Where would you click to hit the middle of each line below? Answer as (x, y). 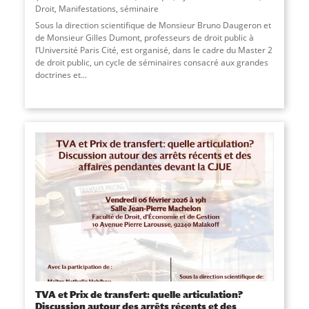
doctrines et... (61, 74)
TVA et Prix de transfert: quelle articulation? (139, 295)
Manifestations (87, 8)
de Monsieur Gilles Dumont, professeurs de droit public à (144, 37)
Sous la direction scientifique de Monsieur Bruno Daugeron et (153, 25)
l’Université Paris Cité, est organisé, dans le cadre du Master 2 (153, 50)
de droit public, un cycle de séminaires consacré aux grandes (151, 62)
